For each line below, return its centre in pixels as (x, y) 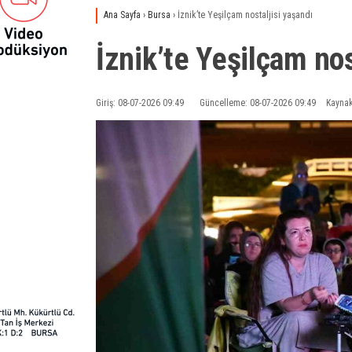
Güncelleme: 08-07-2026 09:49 (258, 103)
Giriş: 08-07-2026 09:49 (140, 103)
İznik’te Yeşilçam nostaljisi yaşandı (245, 15)
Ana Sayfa (122, 15)
